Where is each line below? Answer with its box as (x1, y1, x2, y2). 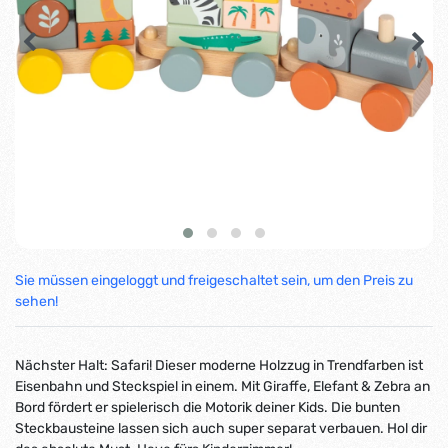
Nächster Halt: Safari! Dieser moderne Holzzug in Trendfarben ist (15, 357, 423, 375)
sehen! (15, 293, 58, 311)
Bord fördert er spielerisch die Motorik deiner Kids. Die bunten (15, 399, 400, 417)
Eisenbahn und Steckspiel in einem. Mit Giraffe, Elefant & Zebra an (15, 378, 430, 396)
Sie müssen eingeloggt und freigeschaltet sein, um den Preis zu (15, 272, 413, 290)
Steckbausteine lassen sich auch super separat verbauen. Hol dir (15, 420, 427, 438)
